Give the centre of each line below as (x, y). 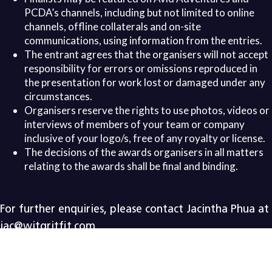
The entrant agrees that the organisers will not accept (146, 55)
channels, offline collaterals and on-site (113, 27)
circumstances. (58, 97)
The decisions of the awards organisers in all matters (144, 152)
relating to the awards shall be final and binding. (131, 166)
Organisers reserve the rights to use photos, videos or (147, 110)
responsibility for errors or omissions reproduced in (141, 69)
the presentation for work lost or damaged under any (145, 83)
